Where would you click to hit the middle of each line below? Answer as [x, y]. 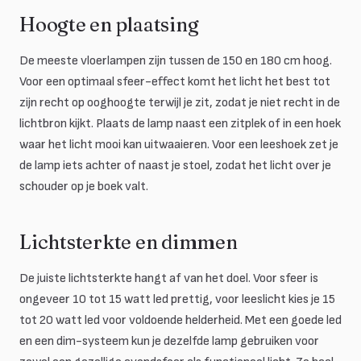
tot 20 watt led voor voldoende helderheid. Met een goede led [180, 320]
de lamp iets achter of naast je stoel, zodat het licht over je [175, 166]
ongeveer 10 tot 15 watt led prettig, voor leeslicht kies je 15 [177, 299]
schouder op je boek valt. [84, 187]
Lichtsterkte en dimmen [129, 242]
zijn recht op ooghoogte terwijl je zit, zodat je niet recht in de [180, 103]
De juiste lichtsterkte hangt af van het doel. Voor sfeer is [169, 278]
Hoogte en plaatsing [109, 25]
